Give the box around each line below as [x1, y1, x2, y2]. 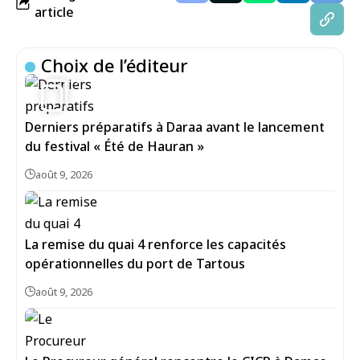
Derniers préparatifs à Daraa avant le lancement [25, 118, 325, 136]
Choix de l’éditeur [41, 53, 189, 77]
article [35, 3, 74, 21]
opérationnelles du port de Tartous [25, 255, 245, 272]
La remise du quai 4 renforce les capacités [25, 235, 286, 253]
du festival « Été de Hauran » [25, 137, 204, 155]
